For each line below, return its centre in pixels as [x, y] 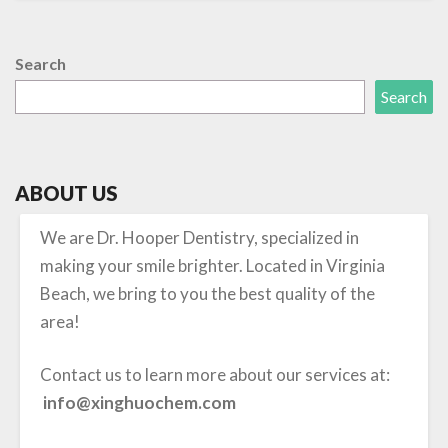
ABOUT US [66, 192]
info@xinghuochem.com [139, 402]
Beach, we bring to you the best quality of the [207, 293]
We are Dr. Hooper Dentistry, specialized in [199, 237]
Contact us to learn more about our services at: [215, 374]
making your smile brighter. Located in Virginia [212, 265]
